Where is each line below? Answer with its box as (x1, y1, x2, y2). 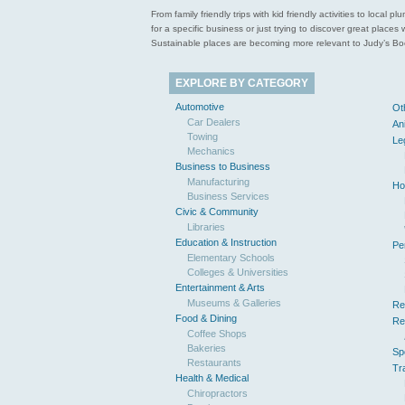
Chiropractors (187, 388, 248, 399)
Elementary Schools (187, 252, 275, 263)
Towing (187, 131, 218, 142)
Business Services (187, 191, 269, 202)
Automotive (175, 101, 224, 112)
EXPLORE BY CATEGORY (175, 77, 308, 89)
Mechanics (187, 146, 235, 156)
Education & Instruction (175, 237, 277, 248)
